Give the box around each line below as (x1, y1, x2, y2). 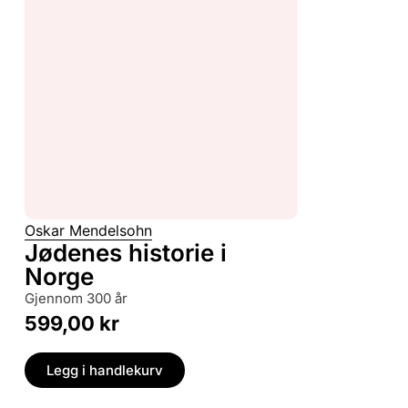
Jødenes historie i (25, 239, 227, 268)
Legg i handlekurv (46, 361, 163, 379)
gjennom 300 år (35, 290, 127, 308)
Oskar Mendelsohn (25, 221, 152, 240)
